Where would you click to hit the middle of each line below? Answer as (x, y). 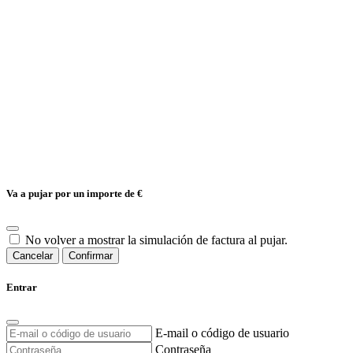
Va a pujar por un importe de (72, 193)
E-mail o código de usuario (222, 333)
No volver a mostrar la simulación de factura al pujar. (156, 240)
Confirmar (91, 256)
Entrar (22, 288)
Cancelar (33, 256)
